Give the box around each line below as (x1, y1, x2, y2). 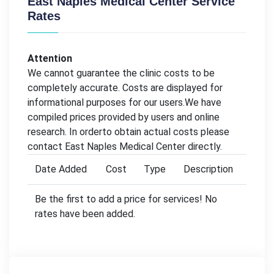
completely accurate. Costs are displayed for (28, 81, 223, 94)
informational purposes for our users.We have (28, 96, 221, 108)
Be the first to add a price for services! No (35, 193, 217, 205)
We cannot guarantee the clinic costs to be (28, 67, 215, 79)
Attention (28, 52, 72, 64)
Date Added (35, 163, 87, 175)
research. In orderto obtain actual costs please (28, 125, 229, 138)
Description (183, 163, 233, 175)
